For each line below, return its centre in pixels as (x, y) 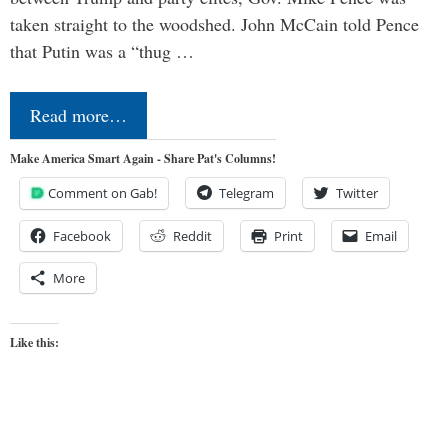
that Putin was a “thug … (102, 50)
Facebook (82, 235)
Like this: (34, 342)
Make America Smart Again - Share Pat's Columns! (143, 158)
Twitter (357, 192)
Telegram (246, 192)
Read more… (78, 114)
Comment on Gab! (102, 192)
